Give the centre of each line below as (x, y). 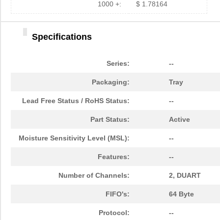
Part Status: (110, 120)
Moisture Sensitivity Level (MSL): (74, 138)
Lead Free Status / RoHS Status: (76, 101)
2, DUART (185, 176)
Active (179, 120)
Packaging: (111, 82)
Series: (118, 64)
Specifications (62, 37)
